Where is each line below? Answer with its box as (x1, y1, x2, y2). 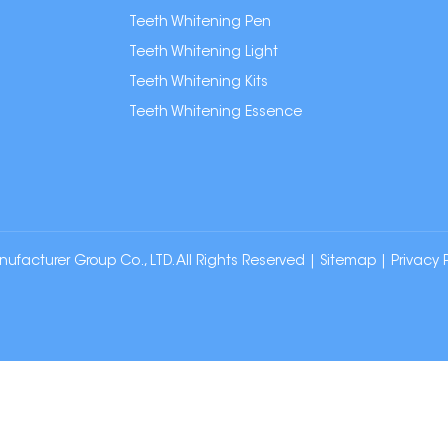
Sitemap (320, 255, 376, 270)
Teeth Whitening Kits (129, 75, 269, 90)
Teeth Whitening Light (129, 45, 279, 60)
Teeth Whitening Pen (129, 15, 272, 30)
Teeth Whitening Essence (129, 105, 303, 120)
